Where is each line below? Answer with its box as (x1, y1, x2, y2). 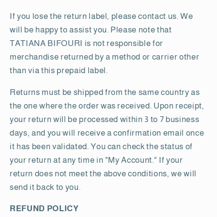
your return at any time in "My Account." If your (10, 155, 183, 164)
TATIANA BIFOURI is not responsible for (10, 39, 164, 48)
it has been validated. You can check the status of (10, 141, 193, 151)
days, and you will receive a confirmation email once (10, 128, 204, 137)
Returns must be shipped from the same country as (10, 87, 200, 96)
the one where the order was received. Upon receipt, (10, 101, 204, 110)
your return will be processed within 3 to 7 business (10, 114, 200, 124)
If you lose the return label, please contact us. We (10, 12, 193, 21)
